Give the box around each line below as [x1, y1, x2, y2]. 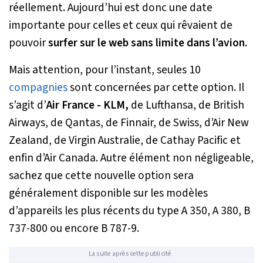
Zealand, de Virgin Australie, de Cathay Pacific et [9, 131, 241, 149]
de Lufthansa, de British [129, 96, 244, 113]
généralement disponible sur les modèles [9, 184, 208, 201]
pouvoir [9, 34, 48, 51]
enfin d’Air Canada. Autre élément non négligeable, [9, 149, 254, 166]
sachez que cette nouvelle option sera [9, 167, 194, 184]
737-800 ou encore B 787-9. [9, 220, 139, 237]
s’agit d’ [9, 96, 46, 113]
